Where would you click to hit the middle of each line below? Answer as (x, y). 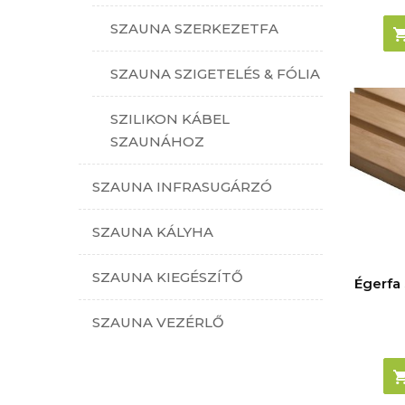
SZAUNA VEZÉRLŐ (158, 322)
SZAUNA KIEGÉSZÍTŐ (168, 277)
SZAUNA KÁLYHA (153, 231)
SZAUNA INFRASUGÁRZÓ (182, 186)
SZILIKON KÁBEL (170, 118)
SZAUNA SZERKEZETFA (194, 28)
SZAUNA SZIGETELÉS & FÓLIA (215, 73)
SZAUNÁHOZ (157, 141)
